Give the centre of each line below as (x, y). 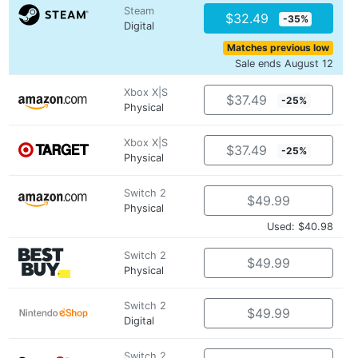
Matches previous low (278, 48)
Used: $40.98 (300, 227)
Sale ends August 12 (284, 64)
